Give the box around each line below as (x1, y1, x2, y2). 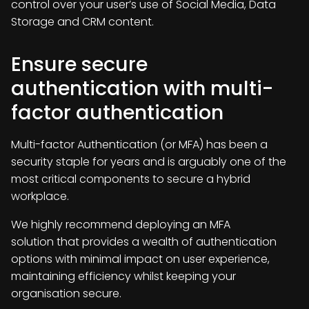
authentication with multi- (11, 74, 274, 102)
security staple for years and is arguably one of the (11, 154, 286, 170)
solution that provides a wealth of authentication (11, 234, 277, 250)
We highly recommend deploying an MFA (11, 217, 230, 232)
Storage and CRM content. (11, 14, 154, 30)
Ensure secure (11, 50, 148, 78)
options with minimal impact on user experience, (11, 251, 270, 267)
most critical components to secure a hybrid (11, 171, 250, 187)
